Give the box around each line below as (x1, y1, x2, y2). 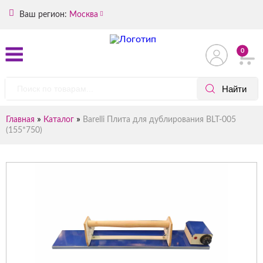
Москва (69, 10, 98, 19)
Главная (6, 116, 35, 124)
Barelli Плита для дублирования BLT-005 (83, 116, 236, 124)
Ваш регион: (17, 10, 67, 19)
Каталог (43, 116, 74, 124)
